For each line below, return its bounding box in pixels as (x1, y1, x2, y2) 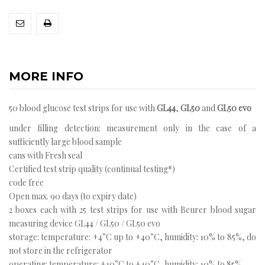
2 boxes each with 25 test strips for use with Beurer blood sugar (9, 204, 256, 216)
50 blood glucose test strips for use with (9, 102, 157, 114)
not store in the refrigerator (9, 245, 112, 257)
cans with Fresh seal (9, 150, 82, 161)
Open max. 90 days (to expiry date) (9, 190, 137, 202)
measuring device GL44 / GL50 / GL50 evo (9, 218, 160, 230)
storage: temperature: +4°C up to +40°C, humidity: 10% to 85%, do (9, 231, 256, 243)
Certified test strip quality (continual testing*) (9, 163, 175, 175)
